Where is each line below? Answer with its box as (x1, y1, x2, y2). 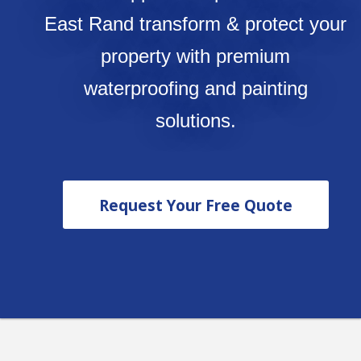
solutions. (155, 110, 236, 132)
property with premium (101, 45, 291, 68)
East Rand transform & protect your (44, 13, 347, 35)
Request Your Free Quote (98, 195, 293, 217)
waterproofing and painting (83, 77, 308, 100)
